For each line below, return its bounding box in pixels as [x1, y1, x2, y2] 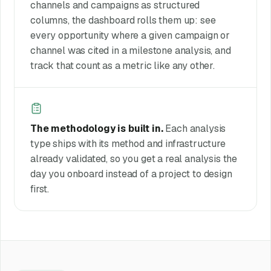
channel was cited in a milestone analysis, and [30, 44, 231, 57]
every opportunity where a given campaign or [30, 29, 230, 42]
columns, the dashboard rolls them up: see [30, 14, 216, 27]
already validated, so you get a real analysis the [30, 152, 238, 165]
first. [30, 182, 50, 195]
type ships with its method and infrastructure [30, 137, 226, 150]
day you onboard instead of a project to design [30, 167, 232, 180]
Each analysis [165, 122, 226, 135]
